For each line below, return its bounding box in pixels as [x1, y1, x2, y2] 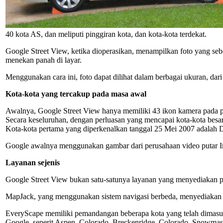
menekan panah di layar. [5, 55, 82, 64]
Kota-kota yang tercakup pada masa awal [5, 89, 146, 98]
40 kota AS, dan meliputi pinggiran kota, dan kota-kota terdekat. [5, 29, 207, 38]
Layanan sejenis [5, 158, 60, 167]
